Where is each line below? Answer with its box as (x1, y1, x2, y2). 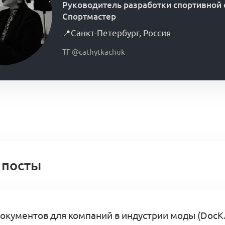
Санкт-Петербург (71, 29, 139, 38)
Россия (143, 29, 171, 38)
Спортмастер (62, 12, 116, 21)
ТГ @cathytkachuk (62, 47, 125, 56)
